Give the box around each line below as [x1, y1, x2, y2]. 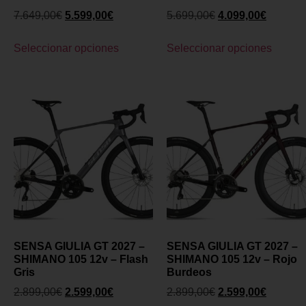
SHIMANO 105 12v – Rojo [167, 253, 297, 265]
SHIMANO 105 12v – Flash [14, 253, 148, 265]
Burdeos [167, 266, 212, 278]
